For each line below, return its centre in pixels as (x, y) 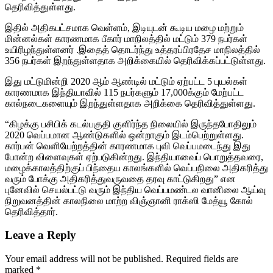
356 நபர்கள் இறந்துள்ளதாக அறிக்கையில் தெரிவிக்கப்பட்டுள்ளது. (135, 60)
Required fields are (202, 259)
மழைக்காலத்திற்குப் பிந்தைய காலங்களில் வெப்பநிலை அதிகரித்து (136, 168)
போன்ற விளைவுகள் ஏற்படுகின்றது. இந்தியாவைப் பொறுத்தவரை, (134, 157)
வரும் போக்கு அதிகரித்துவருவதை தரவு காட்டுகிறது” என (120, 179)
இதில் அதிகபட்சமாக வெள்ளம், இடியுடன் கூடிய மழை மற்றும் (124, 27)
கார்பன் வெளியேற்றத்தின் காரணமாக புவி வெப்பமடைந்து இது (128, 146)
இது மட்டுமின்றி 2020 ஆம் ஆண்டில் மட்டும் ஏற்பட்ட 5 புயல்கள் (126, 81)
